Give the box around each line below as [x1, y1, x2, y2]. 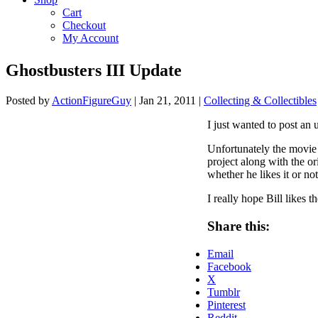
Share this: [207, 219, 270, 234]
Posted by [6, 94, 52, 107]
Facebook [207, 260, 251, 273]
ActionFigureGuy [52, 94, 131, 107]
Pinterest [207, 298, 246, 311]
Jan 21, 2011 [139, 94, 196, 107]
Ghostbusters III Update [6, 61, 182, 80]
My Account [62, 31, 119, 44]
